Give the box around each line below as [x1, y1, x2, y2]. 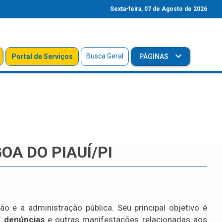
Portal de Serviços [11, 53, 73, 61]
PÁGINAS [139, 53, 170, 61]
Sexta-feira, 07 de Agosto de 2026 [110, 5, 207, 12]
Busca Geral [86, 52, 123, 60]
